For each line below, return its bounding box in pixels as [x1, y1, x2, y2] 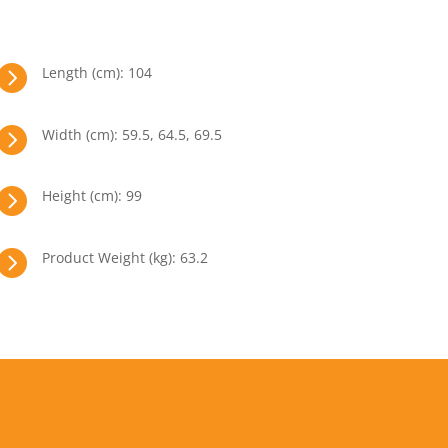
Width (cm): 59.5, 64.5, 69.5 [42, 124, 223, 144]
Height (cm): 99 [42, 186, 143, 206]
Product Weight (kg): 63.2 [42, 247, 209, 267]
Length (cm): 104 [42, 63, 153, 83]
